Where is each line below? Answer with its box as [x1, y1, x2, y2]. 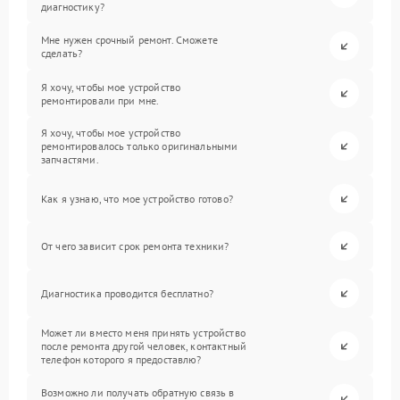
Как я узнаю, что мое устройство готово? [41, 192, 233, 205]
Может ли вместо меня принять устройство [41, 326, 246, 339]
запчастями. [41, 153, 99, 166]
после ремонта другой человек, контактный [41, 339, 246, 353]
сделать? [41, 46, 83, 60]
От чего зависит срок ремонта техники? [41, 239, 229, 253]
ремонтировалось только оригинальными [41, 139, 238, 153]
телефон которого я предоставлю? [41, 353, 202, 366]
